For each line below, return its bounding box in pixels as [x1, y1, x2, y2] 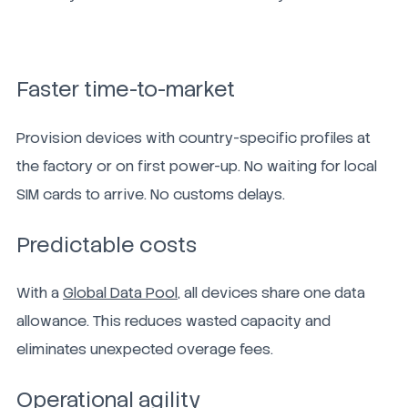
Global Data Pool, [63, 283, 180, 303]
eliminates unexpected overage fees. [16, 340, 273, 360]
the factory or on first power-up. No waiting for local [16, 156, 377, 176]
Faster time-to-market [16, 76, 235, 104]
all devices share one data [180, 283, 365, 303]
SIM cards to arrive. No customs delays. [16, 184, 285, 204]
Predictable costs [16, 230, 197, 259]
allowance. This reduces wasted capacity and [16, 311, 331, 331]
